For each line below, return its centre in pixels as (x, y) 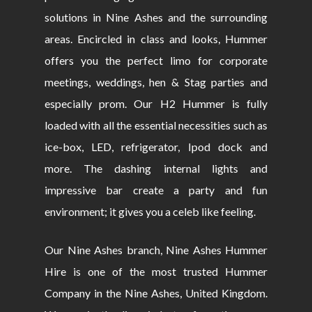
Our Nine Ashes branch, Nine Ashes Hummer (156, 250)
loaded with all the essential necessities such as (156, 125)
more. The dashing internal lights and (156, 169)
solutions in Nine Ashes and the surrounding (156, 17)
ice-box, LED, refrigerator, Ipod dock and (156, 147)
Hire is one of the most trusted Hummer (156, 272)
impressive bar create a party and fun (156, 190)
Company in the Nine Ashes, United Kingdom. (156, 293)
